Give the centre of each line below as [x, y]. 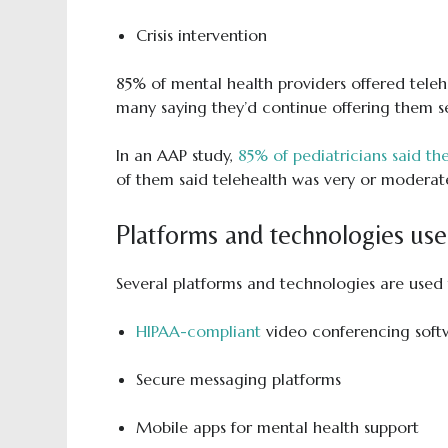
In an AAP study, [176, 155]
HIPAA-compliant [198, 331]
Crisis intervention [201, 35]
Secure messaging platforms [238, 379]
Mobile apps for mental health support [277, 427]
